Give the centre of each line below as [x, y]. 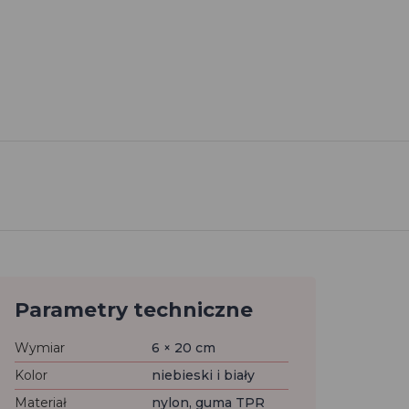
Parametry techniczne [134, 310]
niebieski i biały [203, 375]
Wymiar [40, 348]
